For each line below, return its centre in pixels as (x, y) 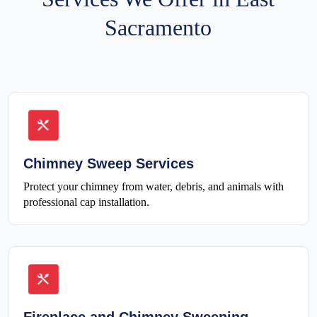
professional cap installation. (86, 202)
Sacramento (158, 28)
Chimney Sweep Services (109, 163)
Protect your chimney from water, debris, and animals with (154, 186)
